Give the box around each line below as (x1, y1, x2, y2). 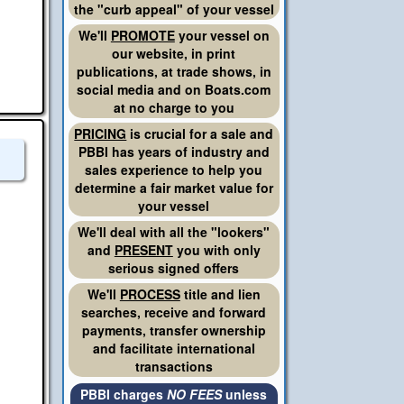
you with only (172, 240, 261, 259)
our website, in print (112, 43, 236, 62)
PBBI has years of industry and (78, 142, 270, 161)
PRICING (74, 124, 127, 142)
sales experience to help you (85, 160, 263, 179)
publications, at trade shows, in (76, 61, 271, 80)
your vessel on (174, 25, 270, 44)
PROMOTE (110, 25, 175, 44)
